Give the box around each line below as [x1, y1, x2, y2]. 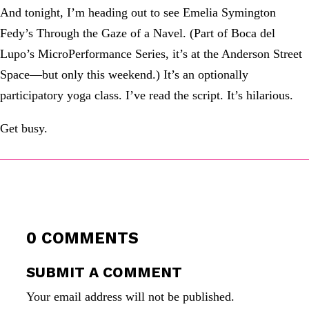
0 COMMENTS [26, 229, 139, 248]
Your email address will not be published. [26, 290, 235, 303]
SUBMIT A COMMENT [26, 263, 182, 281]
